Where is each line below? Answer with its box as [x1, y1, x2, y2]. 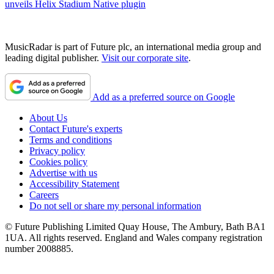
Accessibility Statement [29, 178, 119, 189]
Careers [29, 189, 59, 200]
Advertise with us [29, 167, 97, 178]
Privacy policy [29, 145, 85, 156]
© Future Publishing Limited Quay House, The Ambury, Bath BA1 [5, 221, 265, 232]
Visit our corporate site [102, 52, 188, 63]
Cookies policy [29, 156, 87, 167]
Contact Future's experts [29, 123, 122, 134]
